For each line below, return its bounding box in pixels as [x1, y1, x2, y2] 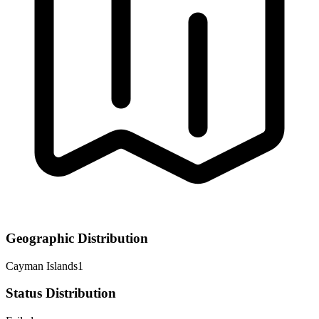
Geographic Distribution [6, 230, 148, 246]
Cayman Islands [6, 259, 78, 272]
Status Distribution [6, 286, 116, 301]
